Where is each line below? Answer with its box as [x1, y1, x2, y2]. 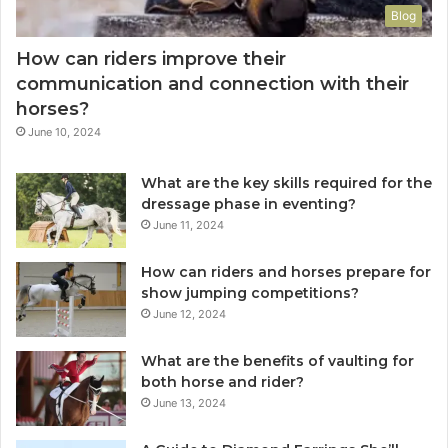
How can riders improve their [16, 47, 286, 70]
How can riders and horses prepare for [141, 262, 431, 281]
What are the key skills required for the [141, 173, 432, 192]
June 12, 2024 [153, 306, 226, 321]
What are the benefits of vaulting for [141, 351, 414, 370]
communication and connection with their [16, 72, 409, 95]
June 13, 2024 [153, 395, 226, 410]
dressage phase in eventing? [141, 194, 356, 213]
